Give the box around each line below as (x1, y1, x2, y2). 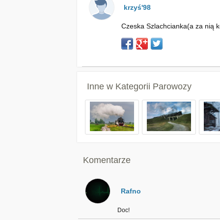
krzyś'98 (124, 3, 151, 11)
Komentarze (83, 155, 131, 165)
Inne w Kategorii (87, 82, 153, 91)
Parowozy (153, 82, 192, 91)
